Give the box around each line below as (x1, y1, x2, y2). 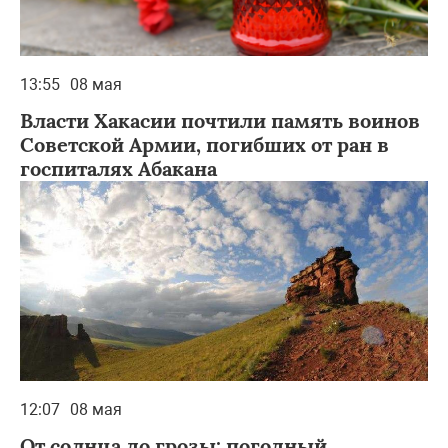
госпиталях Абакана (20, 155, 217, 181)
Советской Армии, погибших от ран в (20, 131, 389, 157)
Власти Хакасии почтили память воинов (20, 107, 420, 133)
